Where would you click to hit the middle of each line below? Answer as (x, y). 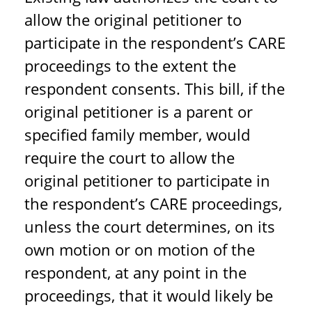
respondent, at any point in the (135, 272)
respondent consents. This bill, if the (155, 88)
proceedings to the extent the (130, 65)
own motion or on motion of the (140, 249)
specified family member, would (137, 134)
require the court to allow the (130, 157)
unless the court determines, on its (150, 226)
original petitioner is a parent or (139, 111)
